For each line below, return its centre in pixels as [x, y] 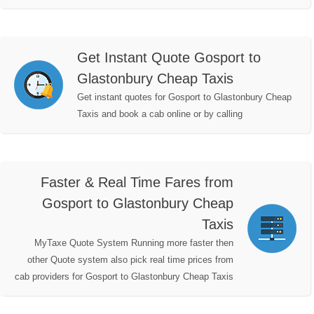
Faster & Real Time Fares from [137, 183]
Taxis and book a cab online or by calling [160, 114]
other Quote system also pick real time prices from [130, 260]
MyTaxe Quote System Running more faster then [134, 243]
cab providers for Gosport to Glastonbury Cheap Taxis [124, 277]
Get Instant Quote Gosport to [169, 58]
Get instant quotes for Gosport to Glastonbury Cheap [184, 97]
